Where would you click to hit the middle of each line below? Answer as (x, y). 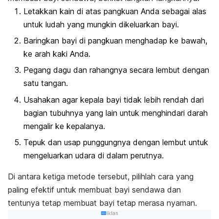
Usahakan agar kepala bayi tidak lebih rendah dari (114, 99)
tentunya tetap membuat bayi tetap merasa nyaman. (102, 203)
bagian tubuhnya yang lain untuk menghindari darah (116, 113)
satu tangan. (46, 83)
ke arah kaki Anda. (57, 54)
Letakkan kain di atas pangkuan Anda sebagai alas (115, 11)
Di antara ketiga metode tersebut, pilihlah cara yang (101, 177)
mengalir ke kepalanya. (64, 126)
